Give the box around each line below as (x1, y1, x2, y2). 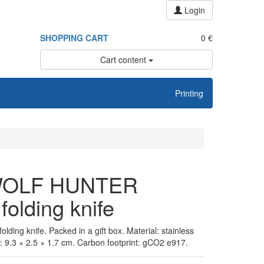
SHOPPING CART (40, 32, 109, 44)
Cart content (100, 54, 148, 65)
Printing (175, 87, 203, 99)
